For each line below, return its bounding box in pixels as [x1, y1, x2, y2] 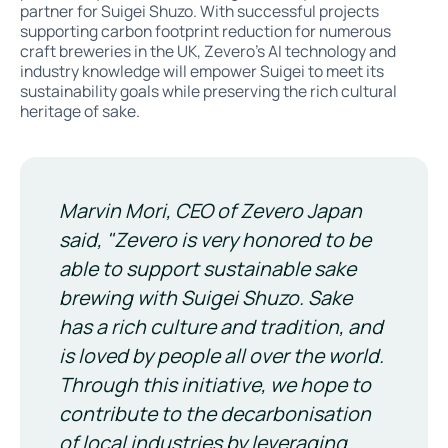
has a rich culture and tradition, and [59, 313, 384, 341]
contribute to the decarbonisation [59, 400, 372, 428]
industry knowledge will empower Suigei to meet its [19, 60, 384, 83]
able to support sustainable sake [59, 255, 357, 283]
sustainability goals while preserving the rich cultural [19, 80, 397, 103]
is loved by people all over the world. [59, 342, 385, 370]
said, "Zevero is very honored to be [59, 226, 372, 254]
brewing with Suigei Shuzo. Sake [59, 284, 353, 312]
